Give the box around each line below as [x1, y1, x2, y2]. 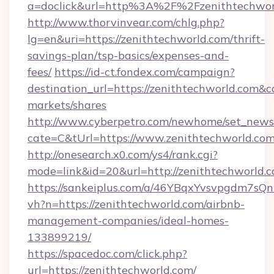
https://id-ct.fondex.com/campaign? [54, 65, 235, 79]
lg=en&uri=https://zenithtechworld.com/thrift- [28, 32, 265, 46]
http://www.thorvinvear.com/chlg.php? [28, 15, 224, 29]
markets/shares [28, 98, 106, 112]
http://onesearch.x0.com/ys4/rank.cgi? [28, 147, 218, 161]
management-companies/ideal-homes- [28, 213, 229, 228]
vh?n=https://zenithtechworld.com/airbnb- [28, 197, 245, 211]
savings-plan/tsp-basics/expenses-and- [28, 48, 229, 62]
